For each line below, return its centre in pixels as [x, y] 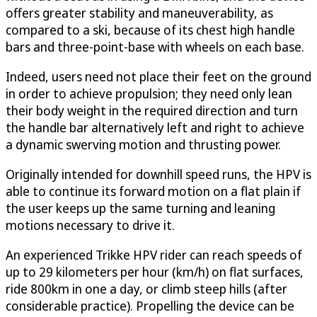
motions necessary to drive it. [90, 225]
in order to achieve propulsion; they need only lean [149, 94]
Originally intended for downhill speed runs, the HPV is [158, 174]
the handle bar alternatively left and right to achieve [155, 128]
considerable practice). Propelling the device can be [150, 306]
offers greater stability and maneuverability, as [139, 13]
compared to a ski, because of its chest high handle [150, 30]
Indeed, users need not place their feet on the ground [158, 77]
